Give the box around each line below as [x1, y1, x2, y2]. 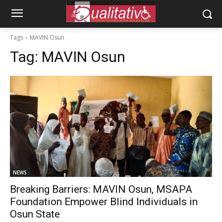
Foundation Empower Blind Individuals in [10, 196, 198, 208]
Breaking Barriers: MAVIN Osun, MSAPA [10, 183, 192, 195]
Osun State [10, 208, 60, 220]
